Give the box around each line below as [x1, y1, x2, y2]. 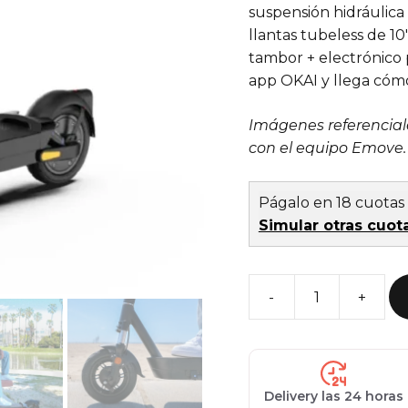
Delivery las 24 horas [263, 388, 403, 404]
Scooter [247, 298, 305, 316]
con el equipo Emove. [248, 139, 406, 157]
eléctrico [247, 321, 311, 339]
